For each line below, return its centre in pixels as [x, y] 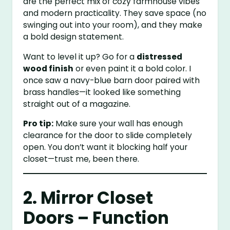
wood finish [49, 68]
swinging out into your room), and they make [113, 25]
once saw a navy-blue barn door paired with [112, 80]
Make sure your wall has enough [118, 124]
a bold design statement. [74, 37]
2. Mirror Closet [88, 198]
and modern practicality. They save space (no [115, 13]
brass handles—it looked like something [102, 92]
